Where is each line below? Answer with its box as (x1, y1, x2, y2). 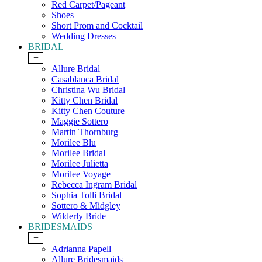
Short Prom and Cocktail (51, 20, 143, 31)
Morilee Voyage (51, 169, 111, 180)
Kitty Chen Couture (51, 106, 125, 116)
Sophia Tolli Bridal (51, 190, 122, 201)
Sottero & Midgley (51, 201, 120, 211)
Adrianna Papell (51, 244, 111, 254)
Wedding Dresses (51, 31, 116, 42)
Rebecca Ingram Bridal (51, 180, 137, 190)
